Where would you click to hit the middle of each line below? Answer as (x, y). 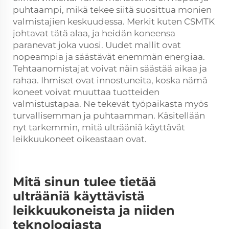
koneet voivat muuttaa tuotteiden (86, 92)
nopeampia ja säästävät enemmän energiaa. (109, 56)
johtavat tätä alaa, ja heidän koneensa (94, 33)
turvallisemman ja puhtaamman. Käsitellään (109, 115)
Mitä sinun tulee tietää (85, 181)
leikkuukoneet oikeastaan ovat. (80, 139)
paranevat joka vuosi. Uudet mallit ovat (97, 45)
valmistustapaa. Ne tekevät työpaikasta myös (110, 104)
